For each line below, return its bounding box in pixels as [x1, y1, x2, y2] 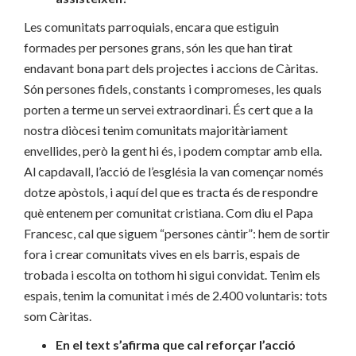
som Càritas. [24, 308, 91, 324]
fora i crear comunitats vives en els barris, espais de [24, 246, 300, 262]
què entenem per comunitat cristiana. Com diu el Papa [24, 205, 313, 221]
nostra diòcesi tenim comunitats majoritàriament [24, 122, 288, 138]
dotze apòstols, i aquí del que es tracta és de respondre [24, 184, 318, 200]
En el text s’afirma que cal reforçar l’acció [56, 337, 296, 353]
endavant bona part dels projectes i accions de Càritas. [24, 60, 318, 76]
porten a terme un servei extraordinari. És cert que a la [24, 102, 313, 118]
